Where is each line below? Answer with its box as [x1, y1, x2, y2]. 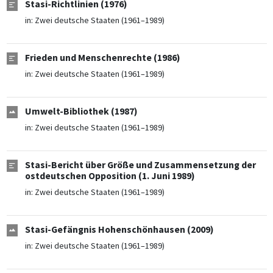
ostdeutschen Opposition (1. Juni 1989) [24, 170, 195, 182]
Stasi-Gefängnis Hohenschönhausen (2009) [24, 224, 214, 236]
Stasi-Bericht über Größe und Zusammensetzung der [24, 159, 256, 171]
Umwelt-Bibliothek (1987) [24, 105, 138, 118]
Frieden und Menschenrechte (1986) [24, 52, 180, 64]
